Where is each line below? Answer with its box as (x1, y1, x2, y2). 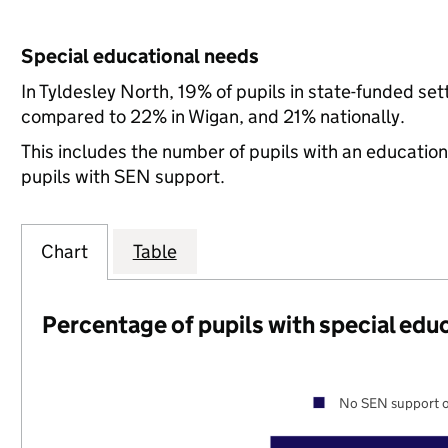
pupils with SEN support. (20, 165, 225, 188)
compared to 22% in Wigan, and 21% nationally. (20, 105, 405, 128)
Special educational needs (20, 44, 259, 68)
